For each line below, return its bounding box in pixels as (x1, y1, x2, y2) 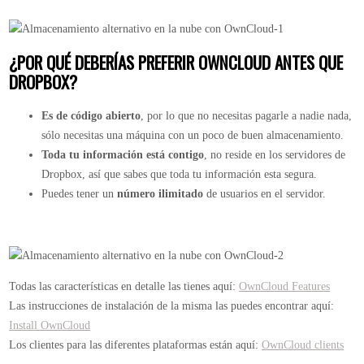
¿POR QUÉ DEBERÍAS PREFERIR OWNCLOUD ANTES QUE (9, 50, 344, 76)
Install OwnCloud (9, 318, 91, 331)
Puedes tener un (41, 187, 118, 200)
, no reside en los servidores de (204, 148, 346, 161)
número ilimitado (117, 187, 204, 200)
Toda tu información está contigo (41, 148, 205, 161)
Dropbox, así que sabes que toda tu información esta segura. (41, 167, 318, 180)
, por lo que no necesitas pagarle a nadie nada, (141, 109, 353, 122)
